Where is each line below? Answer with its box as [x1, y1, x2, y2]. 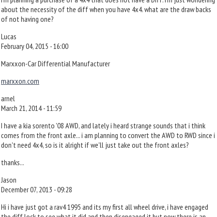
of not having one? [1, 14, 54, 24]
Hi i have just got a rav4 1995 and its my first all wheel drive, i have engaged [1, 202, 208, 212]
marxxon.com [1, 76, 39, 86]
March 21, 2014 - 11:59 [1, 103, 62, 113]
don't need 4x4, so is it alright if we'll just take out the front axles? [1, 140, 189, 150]
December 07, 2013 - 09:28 [1, 185, 72, 194]
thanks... [1, 157, 24, 167]
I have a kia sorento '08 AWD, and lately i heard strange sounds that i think [1, 121, 205, 130]
